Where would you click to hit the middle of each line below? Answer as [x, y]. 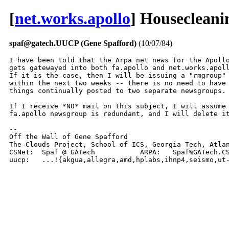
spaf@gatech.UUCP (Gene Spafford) [73, 43]
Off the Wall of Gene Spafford [68, 137]
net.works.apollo [73, 18]
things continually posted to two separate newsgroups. [118, 91]
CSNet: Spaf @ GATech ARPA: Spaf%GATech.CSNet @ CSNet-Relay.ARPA [21, 152]
